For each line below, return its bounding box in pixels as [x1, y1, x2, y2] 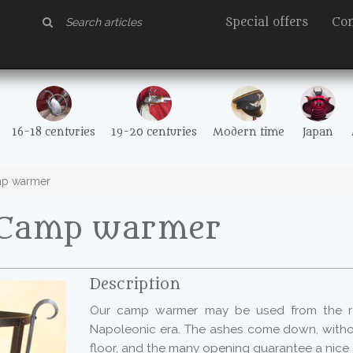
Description [90, 276, 180, 293]
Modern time [213, 126, 284, 139]
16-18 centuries [12, 126, 95, 139]
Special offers [225, 16, 308, 29]
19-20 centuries [111, 126, 197, 139]
